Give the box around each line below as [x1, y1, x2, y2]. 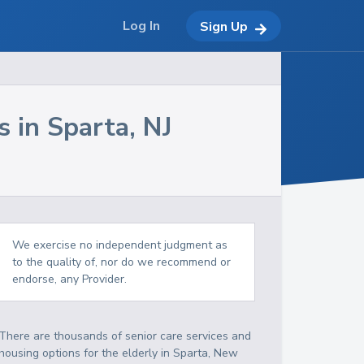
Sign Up [200, 17, 248, 36]
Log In [123, 17, 160, 35]
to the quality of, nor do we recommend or [12, 254, 232, 270]
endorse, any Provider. [12, 271, 128, 287]
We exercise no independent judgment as [12, 237, 228, 253]
